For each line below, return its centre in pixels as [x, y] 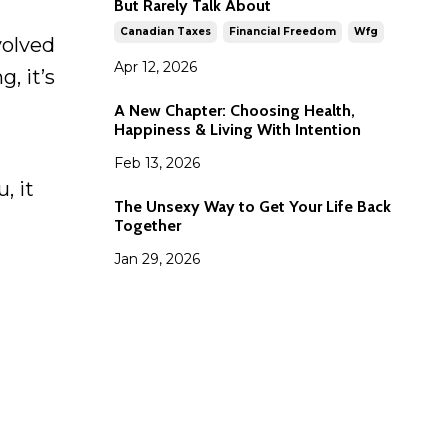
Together [147, 225]
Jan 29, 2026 [156, 258]
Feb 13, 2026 [156, 162]
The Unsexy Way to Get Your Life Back [252, 206]
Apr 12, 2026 [155, 66]
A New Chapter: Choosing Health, [234, 110]
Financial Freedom [282, 31]
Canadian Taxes [165, 31]
